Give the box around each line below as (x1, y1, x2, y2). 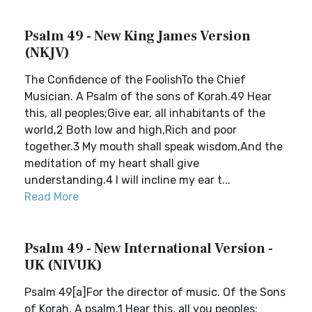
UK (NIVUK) (24, 256, 102, 274)
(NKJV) (24, 44, 70, 62)
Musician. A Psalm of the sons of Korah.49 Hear (24, 90, 272, 103)
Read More (24, 190, 79, 203)
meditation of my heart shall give (24, 157, 199, 170)
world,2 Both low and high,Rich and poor (24, 123, 237, 136)
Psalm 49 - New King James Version (24, 27, 251, 45)
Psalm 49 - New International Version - (24, 240, 273, 258)
